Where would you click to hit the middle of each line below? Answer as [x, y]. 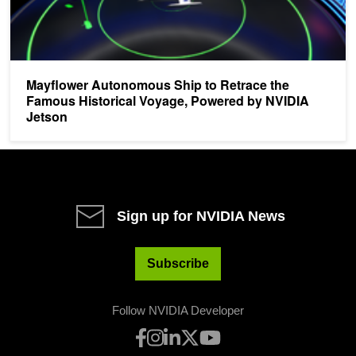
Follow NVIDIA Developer [178, 311]
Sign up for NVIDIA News [201, 217]
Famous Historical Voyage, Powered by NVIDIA [168, 101]
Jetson [47, 117]
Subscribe [178, 264]
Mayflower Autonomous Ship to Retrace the [158, 85]
